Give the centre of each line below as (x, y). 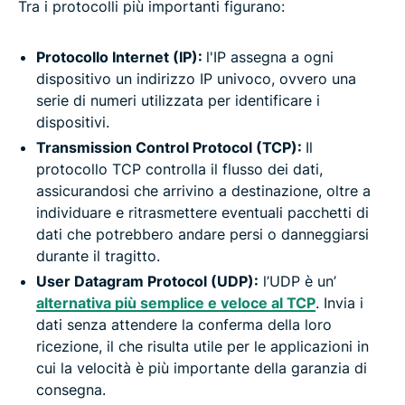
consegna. (71, 390)
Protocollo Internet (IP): (121, 57)
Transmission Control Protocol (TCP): (171, 148)
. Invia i (339, 303)
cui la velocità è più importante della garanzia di (202, 368)
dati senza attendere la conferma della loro (184, 325)
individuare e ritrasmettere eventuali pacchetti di (202, 213)
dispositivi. (73, 122)
